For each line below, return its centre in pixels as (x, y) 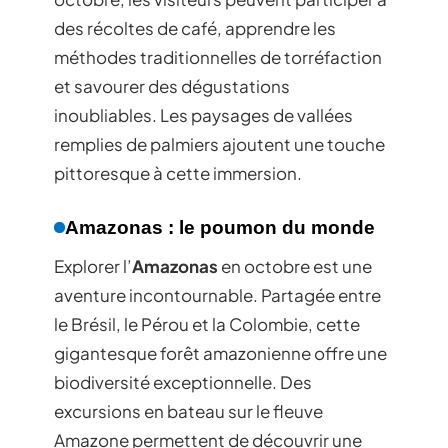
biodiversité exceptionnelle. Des (183, 381)
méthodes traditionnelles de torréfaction (218, 56)
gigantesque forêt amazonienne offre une (220, 352)
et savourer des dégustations (172, 85)
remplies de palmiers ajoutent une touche (219, 143)
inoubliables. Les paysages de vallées (203, 114)
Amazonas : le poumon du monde (220, 227)
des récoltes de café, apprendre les (195, 27)
